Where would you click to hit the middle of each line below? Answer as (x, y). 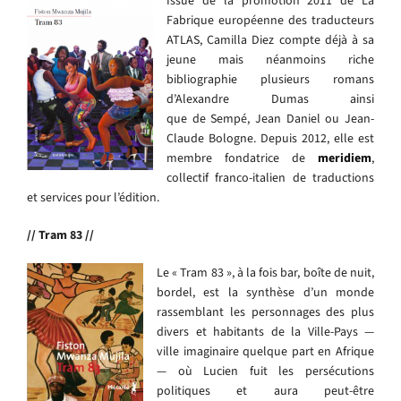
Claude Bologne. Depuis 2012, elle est (270, 138)
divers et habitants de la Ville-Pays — (265, 331)
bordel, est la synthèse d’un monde (265, 292)
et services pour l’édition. (93, 197)
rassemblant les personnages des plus (265, 311)
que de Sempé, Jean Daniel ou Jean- (270, 118)
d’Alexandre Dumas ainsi (270, 98)
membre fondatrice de (242, 158)
